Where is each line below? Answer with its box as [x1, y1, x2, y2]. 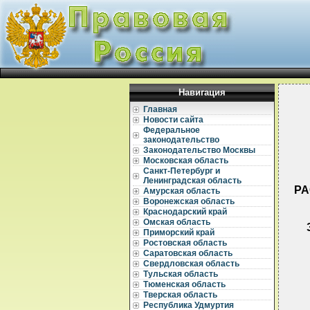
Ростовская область [143, 238, 227, 248]
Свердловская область [143, 259, 239, 268]
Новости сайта [143, 115, 203, 125]
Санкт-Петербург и [143, 166, 220, 176]
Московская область [143, 156, 228, 165]
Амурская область [143, 186, 220, 196]
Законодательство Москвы [143, 145, 255, 155]
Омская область [143, 217, 210, 227]
